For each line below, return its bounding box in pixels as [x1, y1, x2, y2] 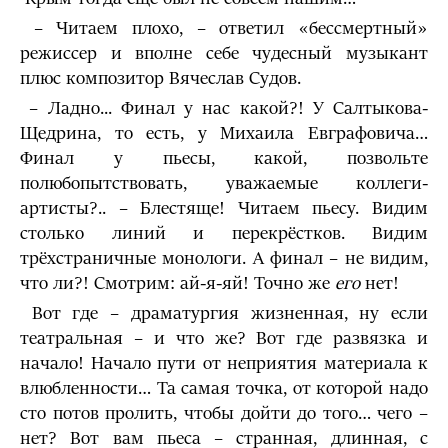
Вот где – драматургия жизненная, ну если [20, 303, 428, 324]
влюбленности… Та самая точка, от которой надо [20, 378, 428, 399]
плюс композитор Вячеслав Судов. [20, 68, 301, 89]
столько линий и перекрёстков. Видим [20, 223, 428, 244]
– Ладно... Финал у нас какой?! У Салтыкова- [20, 98, 428, 119]
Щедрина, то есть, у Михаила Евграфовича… [20, 123, 428, 144]
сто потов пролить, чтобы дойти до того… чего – [20, 403, 428, 424]
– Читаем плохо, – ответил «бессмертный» [20, 18, 428, 39]
